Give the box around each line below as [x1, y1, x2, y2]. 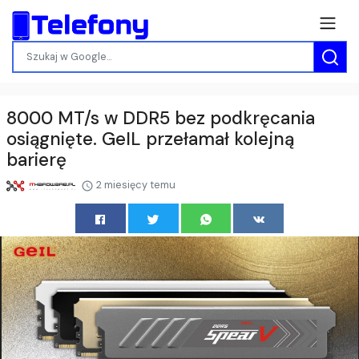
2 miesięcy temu [93, 178, 175, 192]
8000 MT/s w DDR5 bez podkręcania [6, 107, 315, 131]
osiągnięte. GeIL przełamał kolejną [6, 127, 294, 151]
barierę [6, 148, 67, 172]
